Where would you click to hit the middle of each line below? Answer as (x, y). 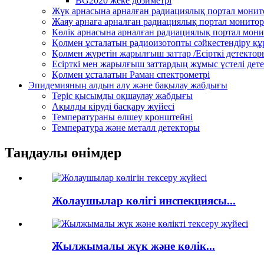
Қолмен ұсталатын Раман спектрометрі (131, 75)
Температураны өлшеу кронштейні (122, 117)
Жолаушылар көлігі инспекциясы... (144, 200)
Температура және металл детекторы (126, 128)
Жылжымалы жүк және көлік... (133, 246)
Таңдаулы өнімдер (63, 153)
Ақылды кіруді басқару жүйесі (113, 107)
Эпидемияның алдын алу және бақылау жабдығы (128, 85)
